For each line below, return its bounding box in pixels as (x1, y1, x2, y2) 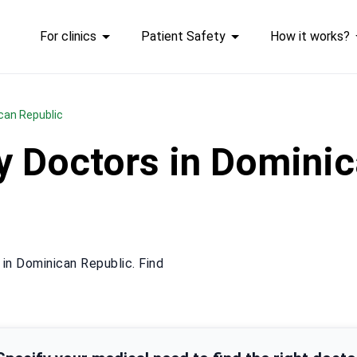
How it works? (269, 29, 350, 44)
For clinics (39, 29, 96, 44)
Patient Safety (140, 29, 226, 44)
